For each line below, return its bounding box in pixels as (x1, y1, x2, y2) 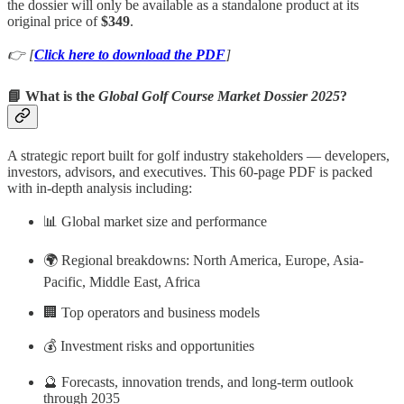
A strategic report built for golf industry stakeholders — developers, (7, 147, 390, 163)
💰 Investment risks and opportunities (43, 337, 254, 353)
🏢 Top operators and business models (43, 304, 260, 320)
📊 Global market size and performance (43, 213, 267, 229)
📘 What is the (7, 87, 98, 104)
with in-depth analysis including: (7, 179, 192, 196)
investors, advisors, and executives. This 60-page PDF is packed (7, 163, 372, 179)
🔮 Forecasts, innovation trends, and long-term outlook (43, 373, 353, 390)
